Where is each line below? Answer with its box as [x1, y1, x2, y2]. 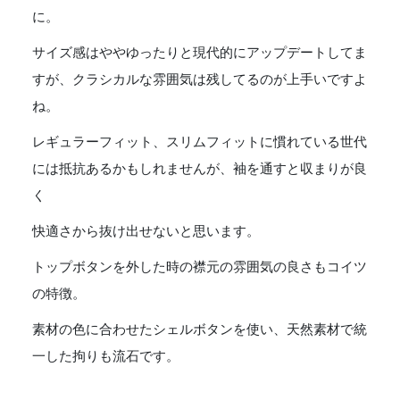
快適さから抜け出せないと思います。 [32, 223, 260, 239]
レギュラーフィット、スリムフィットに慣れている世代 [32, 134, 367, 150]
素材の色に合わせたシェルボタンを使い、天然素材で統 [32, 321, 367, 337]
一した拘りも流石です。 [32, 348, 179, 364]
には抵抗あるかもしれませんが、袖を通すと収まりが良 [32, 161, 367, 177]
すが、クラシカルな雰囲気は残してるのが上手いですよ [32, 71, 367, 87]
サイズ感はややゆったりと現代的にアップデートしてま [32, 45, 367, 61]
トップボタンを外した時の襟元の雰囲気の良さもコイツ [32, 259, 367, 275]
